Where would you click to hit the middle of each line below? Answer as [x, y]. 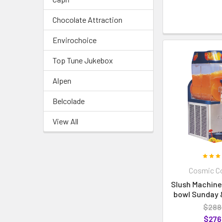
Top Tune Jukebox [83, 60]
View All [65, 121]
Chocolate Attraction [87, 19]
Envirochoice [75, 40]
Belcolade [69, 101]
